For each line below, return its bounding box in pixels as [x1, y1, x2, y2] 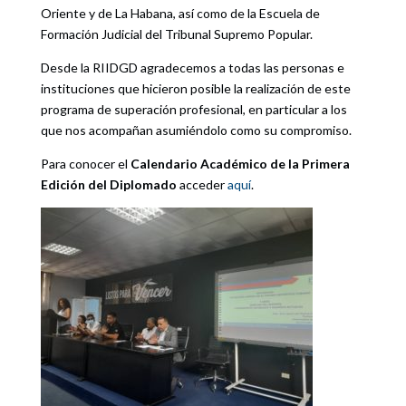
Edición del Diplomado [40, 177, 177, 193]
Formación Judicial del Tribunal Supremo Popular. [40, 26, 313, 43]
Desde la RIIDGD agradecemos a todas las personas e [40, 60, 344, 76]
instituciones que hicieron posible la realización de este [40, 81, 351, 97]
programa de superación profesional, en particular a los [40, 101, 347, 118]
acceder [176, 177, 227, 193]
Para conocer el [40, 156, 130, 172]
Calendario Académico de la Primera [130, 156, 350, 172]
